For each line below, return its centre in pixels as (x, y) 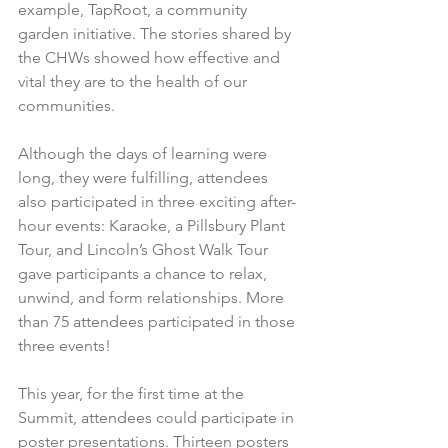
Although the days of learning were (144, 153)
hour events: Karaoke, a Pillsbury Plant (153, 225)
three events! (64, 345)
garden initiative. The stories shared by (156, 33)
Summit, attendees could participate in (158, 417)
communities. (66, 105)
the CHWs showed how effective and (151, 57)
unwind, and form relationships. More (153, 297)
